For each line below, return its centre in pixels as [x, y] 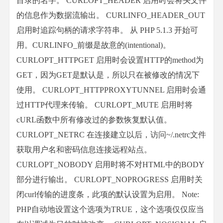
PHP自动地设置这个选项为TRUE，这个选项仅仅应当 [110, 209]
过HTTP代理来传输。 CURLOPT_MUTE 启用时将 [105, 105]
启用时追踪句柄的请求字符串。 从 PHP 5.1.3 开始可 [107, 30]
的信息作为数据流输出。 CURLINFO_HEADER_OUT [111, 15]
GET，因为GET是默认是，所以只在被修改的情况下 [108, 75]
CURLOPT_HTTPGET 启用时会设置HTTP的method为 [110, 60]
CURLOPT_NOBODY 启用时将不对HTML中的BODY [111, 165]
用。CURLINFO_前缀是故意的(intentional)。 [94, 45]
